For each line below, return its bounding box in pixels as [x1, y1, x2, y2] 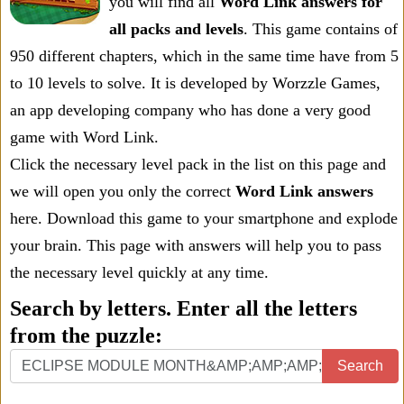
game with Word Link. [10, 128, 159, 146]
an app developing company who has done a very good [10, 101, 371, 119]
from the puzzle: [10, 324, 162, 347]
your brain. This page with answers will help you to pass [10, 236, 381, 254]
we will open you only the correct [10, 182, 235, 200]
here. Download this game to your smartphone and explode [10, 209, 398, 227]
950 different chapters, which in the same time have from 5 [10, 47, 399, 65]
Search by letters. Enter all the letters [10, 297, 357, 320]
